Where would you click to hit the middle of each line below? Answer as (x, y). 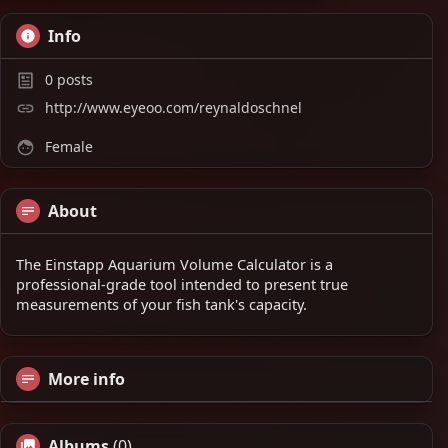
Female (67, 146)
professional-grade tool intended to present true (182, 284)
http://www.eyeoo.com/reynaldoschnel (173, 107)
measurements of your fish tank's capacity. (161, 304)
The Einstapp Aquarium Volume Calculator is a (174, 264)
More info (86, 379)
